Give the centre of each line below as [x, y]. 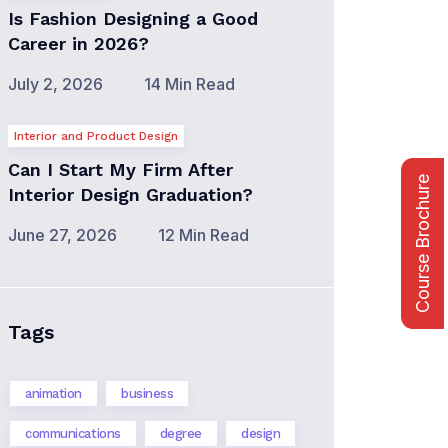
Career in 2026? [78, 43]
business [147, 393]
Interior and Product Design [96, 136]
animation [53, 393]
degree [181, 433]
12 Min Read [203, 235]
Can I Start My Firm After [120, 169]
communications [73, 433]
